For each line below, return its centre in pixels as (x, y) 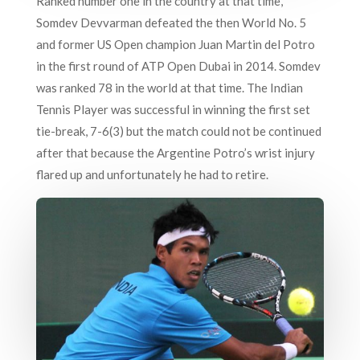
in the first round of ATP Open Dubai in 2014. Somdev (178, 65)
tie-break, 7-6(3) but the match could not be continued (178, 131)
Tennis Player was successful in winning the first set (173, 109)
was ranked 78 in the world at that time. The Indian (169, 87)
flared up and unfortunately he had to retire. (152, 174)
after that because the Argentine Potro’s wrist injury (175, 152)
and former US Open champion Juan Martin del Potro (175, 44)
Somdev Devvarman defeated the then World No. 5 (171, 22)
